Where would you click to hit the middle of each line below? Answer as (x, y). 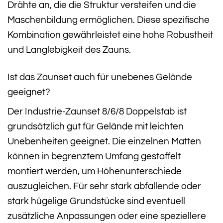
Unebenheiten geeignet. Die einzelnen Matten (104, 142)
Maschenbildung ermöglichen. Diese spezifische (109, 20)
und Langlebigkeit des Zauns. (69, 50)
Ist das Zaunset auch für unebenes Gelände (100, 77)
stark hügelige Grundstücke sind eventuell (96, 201)
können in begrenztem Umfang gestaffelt (94, 157)
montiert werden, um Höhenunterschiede (95, 171)
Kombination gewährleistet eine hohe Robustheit (110, 35)
